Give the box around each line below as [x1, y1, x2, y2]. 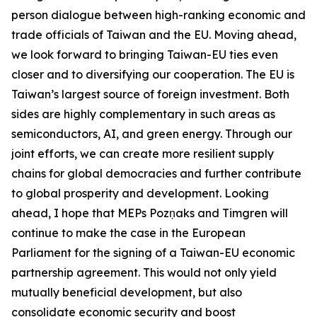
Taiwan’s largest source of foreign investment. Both [11, 87, 289, 101]
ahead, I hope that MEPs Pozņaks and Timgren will [11, 206, 288, 220]
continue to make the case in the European [11, 226, 246, 240]
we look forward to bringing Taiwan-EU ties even [11, 47, 278, 62]
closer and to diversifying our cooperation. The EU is [11, 67, 294, 81]
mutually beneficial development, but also [11, 285, 242, 299]
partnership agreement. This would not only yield [11, 265, 277, 279]
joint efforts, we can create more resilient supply [11, 146, 274, 161]
